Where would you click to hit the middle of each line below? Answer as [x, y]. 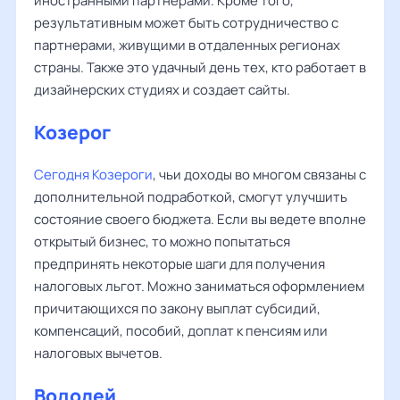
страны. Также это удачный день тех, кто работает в [200, 67]
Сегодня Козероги [93, 175]
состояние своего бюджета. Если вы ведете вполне [200, 219]
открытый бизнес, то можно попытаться [162, 242]
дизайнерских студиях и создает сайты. [162, 90]
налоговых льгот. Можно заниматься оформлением [199, 286]
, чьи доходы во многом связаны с [259, 175]
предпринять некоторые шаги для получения [179, 264]
